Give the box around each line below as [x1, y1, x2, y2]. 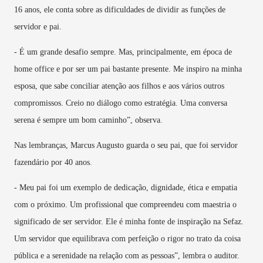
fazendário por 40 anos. [14, 157, 92, 167]
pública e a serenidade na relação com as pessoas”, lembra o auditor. [14, 251, 240, 260]
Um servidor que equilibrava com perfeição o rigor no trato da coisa [14, 234, 241, 243]
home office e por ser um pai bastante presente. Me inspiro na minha [14, 64, 242, 73]
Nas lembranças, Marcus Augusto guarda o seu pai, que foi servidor [14, 140, 238, 150]
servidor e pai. [14, 22, 64, 31]
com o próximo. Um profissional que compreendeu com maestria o [14, 200, 237, 209]
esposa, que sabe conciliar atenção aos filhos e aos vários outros [14, 81, 224, 90]
